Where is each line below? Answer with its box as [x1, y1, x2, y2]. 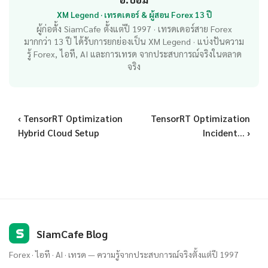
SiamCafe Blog [34, 226, 108, 240]
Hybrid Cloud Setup [18, 127, 99, 139]
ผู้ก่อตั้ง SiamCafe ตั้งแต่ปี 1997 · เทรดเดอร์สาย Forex [36, 23, 232, 35]
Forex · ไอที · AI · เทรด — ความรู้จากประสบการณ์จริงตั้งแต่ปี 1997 [9, 249, 239, 260]
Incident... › [203, 127, 250, 139]
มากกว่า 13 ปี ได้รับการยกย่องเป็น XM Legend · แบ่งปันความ [24, 36, 244, 47]
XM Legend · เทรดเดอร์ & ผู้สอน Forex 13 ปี [56, 9, 212, 20]
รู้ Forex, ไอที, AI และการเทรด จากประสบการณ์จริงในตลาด [26, 48, 242, 60]
